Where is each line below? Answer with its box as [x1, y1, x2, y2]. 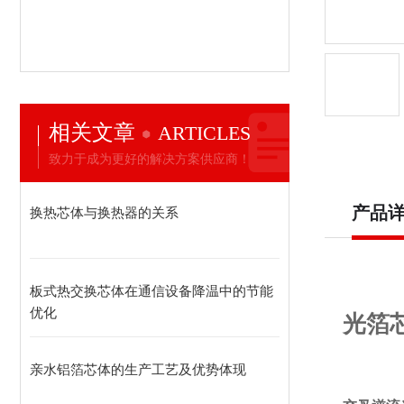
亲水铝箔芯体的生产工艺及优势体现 [30, 362, 246, 377]
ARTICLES [158, 122, 251, 144]
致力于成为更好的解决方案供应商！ [49, 151, 251, 166]
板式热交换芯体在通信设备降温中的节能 [30, 283, 273, 298]
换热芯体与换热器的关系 [30, 205, 179, 220]
